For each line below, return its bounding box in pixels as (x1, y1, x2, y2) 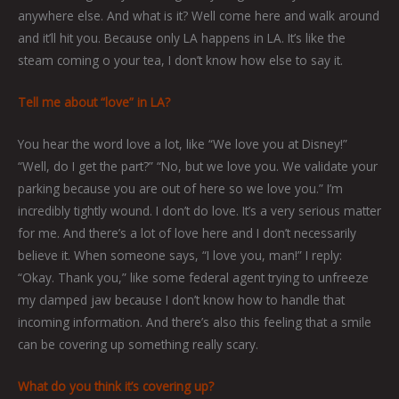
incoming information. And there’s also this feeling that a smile (18, 313, 371, 331)
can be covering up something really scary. (18, 336, 258, 354)
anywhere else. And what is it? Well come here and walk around (18, 7, 379, 25)
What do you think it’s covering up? (18, 377, 214, 395)
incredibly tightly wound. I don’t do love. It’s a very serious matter (18, 202, 381, 220)
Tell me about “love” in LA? (18, 94, 170, 111)
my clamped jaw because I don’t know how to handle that (18, 291, 345, 309)
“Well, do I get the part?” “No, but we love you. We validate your (18, 158, 378, 175)
